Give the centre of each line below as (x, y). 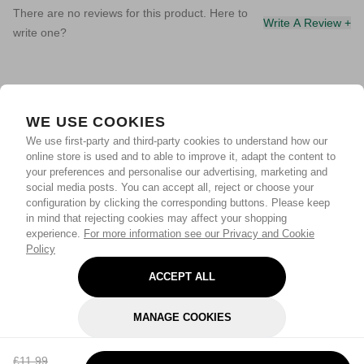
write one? (40, 32)
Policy (41, 249)
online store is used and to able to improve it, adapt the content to (181, 156)
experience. (55, 234)
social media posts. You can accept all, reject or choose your (170, 187)
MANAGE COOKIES (182, 317)
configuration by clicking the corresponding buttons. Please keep (178, 203)
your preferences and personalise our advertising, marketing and (177, 172)
